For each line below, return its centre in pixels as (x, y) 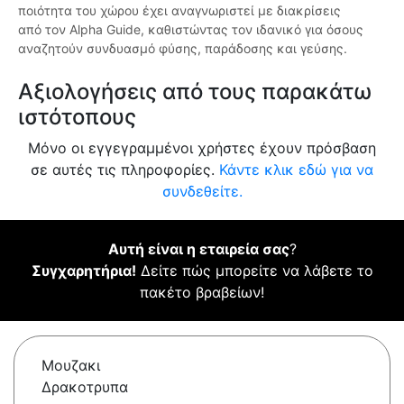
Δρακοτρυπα (85, 387)
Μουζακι (71, 366)
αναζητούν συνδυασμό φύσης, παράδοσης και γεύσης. (183, 49)
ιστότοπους (77, 117)
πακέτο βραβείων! (202, 293)
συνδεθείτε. (202, 192)
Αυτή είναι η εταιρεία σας (198, 249)
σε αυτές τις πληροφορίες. (125, 170)
